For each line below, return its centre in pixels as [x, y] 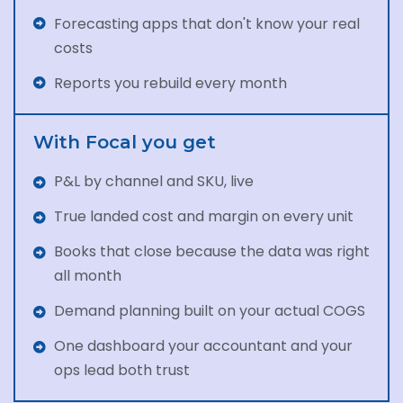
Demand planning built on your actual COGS [209, 311]
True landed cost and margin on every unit [203, 216]
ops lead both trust [121, 370]
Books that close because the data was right [211, 251]
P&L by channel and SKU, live [153, 181]
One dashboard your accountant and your [203, 346]
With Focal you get [125, 142]
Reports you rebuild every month [170, 83]
